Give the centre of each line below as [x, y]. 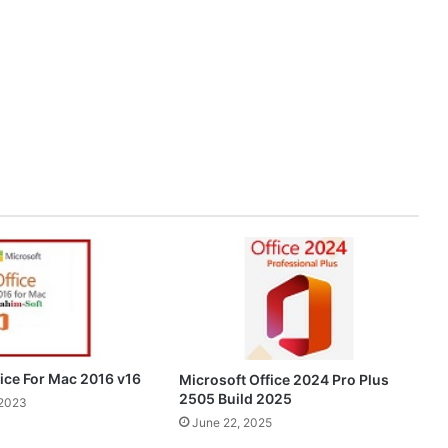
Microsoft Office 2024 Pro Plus [283, 380]
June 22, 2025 [231, 423]
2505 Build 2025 [235, 399]
